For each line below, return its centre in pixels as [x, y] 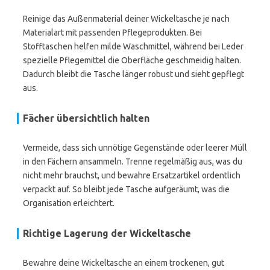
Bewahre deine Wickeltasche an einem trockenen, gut [124, 263]
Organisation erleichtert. [69, 203]
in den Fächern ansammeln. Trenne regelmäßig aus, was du [133, 162]
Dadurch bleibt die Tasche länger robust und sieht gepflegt [133, 74]
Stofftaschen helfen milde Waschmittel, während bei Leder [133, 46]
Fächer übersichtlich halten [86, 118]
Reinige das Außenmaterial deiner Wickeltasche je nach [126, 19]
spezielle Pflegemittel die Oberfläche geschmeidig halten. [132, 60]
